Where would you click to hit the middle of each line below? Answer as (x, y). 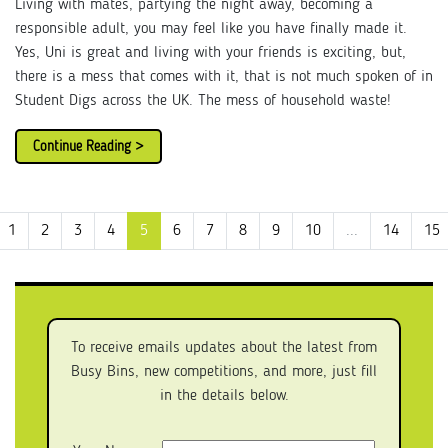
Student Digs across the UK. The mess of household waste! (203, 101)
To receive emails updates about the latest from (224, 348)
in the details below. (224, 396)
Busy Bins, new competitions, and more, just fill (224, 372)
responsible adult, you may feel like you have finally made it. (211, 29)
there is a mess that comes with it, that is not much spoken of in (224, 77)
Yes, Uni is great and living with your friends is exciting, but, (210, 53)
